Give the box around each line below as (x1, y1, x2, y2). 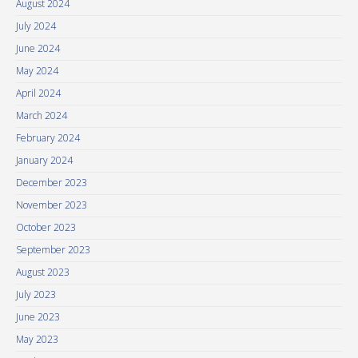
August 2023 (16, 265, 70, 280)
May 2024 (16, 64, 58, 78)
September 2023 (16, 243, 90, 257)
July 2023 (16, 288, 56, 302)
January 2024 (16, 153, 73, 168)
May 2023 (16, 332, 58, 347)
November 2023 (16, 198, 87, 213)
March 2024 (16, 109, 67, 123)
